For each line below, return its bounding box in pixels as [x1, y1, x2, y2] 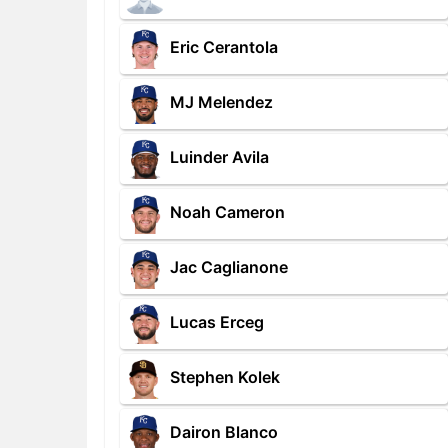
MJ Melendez [170, 92, 273, 113]
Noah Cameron [170, 202, 285, 223]
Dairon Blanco [170, 422, 278, 443]
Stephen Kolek [170, 367, 280, 388]
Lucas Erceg [170, 312, 264, 333]
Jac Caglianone [170, 257, 288, 278]
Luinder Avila [170, 147, 269, 168]
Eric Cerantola [170, 37, 278, 58]
